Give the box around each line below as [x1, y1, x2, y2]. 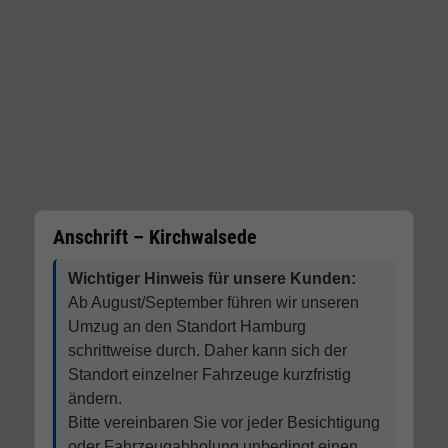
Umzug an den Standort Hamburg [67, 318, 306, 335]
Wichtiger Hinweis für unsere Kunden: [67, 270, 356, 287]
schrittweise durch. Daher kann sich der [67, 342, 347, 359]
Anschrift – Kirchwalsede [52, 225, 257, 249]
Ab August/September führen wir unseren [67, 294, 359, 311]
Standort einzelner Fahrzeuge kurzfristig [67, 366, 351, 383]
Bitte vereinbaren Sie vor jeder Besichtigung [67, 414, 380, 431]
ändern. [67, 390, 122, 407]
